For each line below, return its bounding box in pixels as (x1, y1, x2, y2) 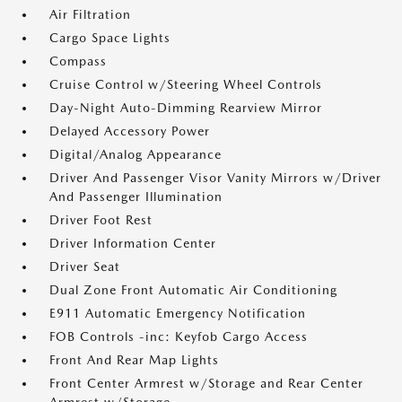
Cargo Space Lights (49, 31, 170, 46)
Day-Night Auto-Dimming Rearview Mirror (49, 100, 322, 116)
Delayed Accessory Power (49, 124, 210, 139)
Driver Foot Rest (49, 213, 153, 228)
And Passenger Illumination (49, 189, 223, 205)
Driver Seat (49, 259, 120, 275)
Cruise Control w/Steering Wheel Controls (49, 77, 322, 92)
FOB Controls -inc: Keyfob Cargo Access (49, 329, 308, 345)
